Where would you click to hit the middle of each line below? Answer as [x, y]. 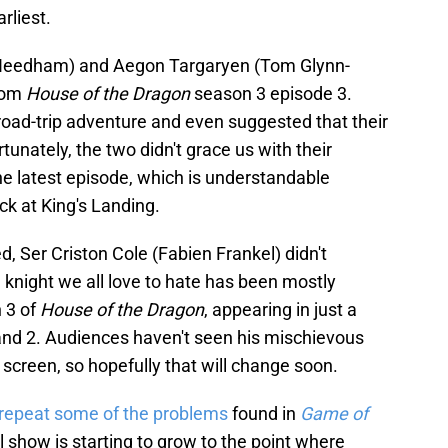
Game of [334, 413]
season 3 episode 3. [271, 93]
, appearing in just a [280, 309]
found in [264, 413]
